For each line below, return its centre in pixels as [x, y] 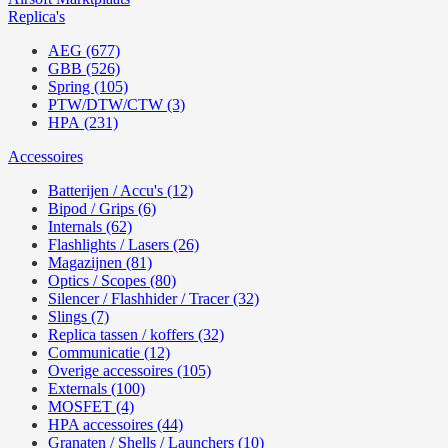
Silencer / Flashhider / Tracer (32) [153, 298]
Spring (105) [88, 86]
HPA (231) [83, 122]
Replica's [36, 16]
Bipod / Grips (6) [102, 208]
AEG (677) [84, 50]
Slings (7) [78, 316]
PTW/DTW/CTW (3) [116, 104]
